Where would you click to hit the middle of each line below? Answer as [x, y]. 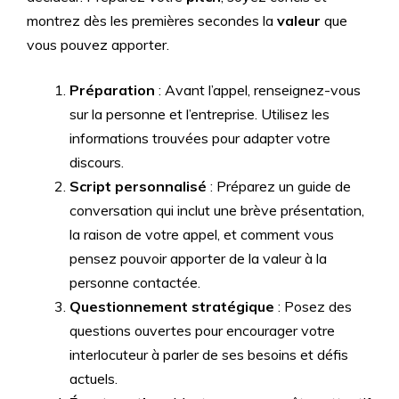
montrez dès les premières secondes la [152, 20]
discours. [97, 162]
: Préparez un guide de [279, 186]
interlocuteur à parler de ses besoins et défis [209, 354]
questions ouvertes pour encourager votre [202, 330]
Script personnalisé [138, 186]
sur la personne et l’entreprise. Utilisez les [199, 114]
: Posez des [313, 306]
